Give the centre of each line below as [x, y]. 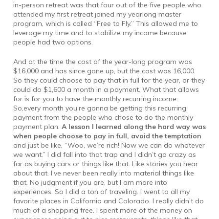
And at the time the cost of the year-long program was [102, 62]
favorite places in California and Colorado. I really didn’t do [108, 201]
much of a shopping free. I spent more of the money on [102, 210]
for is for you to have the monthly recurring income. [95, 99]
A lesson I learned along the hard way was [133, 127]
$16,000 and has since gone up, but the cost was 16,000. [104, 71]
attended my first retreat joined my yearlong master [97, 14]
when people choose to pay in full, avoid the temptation [107, 136]
